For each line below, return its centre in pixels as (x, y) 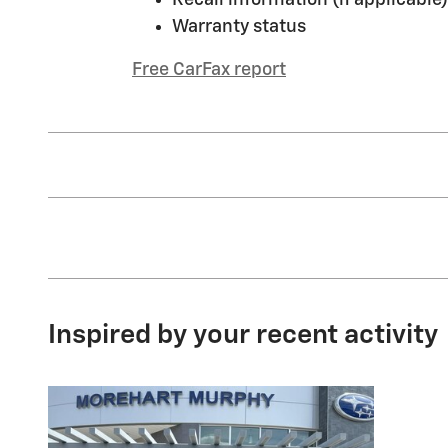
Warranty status (239, 26)
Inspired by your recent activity (243, 335)
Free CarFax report (209, 69)
